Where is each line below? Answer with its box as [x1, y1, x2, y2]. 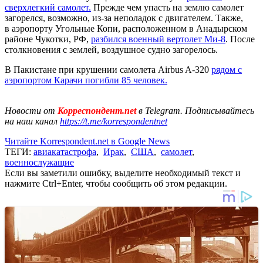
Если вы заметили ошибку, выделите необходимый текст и [5, 167, 241, 178]
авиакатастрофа [33, 146, 96, 157]
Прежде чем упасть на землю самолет [91, 2, 244, 12]
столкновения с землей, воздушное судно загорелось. [5, 44, 218, 55]
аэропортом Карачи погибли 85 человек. [5, 75, 167, 85]
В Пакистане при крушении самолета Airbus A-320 [5, 64, 211, 75]
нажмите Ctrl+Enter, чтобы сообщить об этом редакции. [5, 178, 227, 188]
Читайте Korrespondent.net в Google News [5, 136, 170, 146]
